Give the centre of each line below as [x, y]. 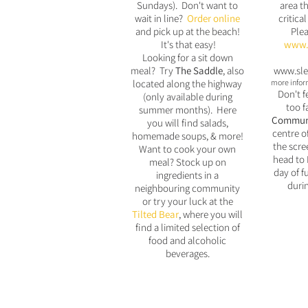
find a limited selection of [187, 227]
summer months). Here [187, 110]
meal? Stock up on [187, 162]
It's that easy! [187, 44]
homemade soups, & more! [187, 136]
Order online [213, 18]
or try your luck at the [187, 201]
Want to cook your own [187, 149]
